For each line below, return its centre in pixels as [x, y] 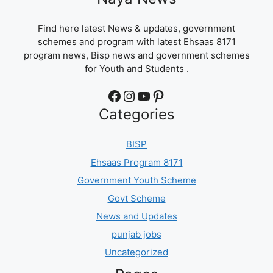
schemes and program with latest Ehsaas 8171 [136, 41]
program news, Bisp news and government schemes [136, 55]
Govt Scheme [136, 198]
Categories [136, 115]
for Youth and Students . [136, 68]
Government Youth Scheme [136, 180]
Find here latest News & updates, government [136, 28]
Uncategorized [136, 252]
